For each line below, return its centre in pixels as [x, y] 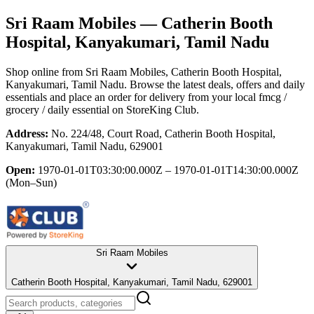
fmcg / [273, 97]
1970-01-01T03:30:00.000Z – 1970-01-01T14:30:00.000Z [168, 170]
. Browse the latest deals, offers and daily [214, 84]
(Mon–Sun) [31, 182]
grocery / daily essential [57, 109]
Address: [27, 133]
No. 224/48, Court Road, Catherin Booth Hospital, [163, 133]
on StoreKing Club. [154, 109]
